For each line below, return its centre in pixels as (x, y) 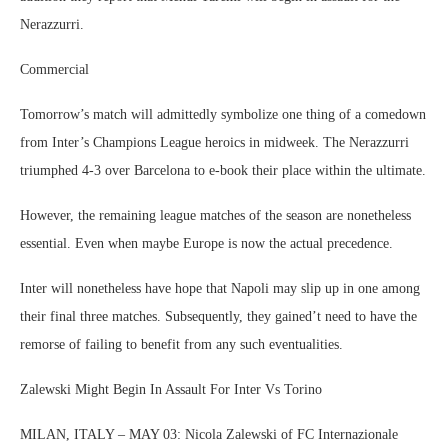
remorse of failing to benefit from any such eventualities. (181, 344)
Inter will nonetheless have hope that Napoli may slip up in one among (220, 288)
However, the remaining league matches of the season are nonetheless (215, 215)
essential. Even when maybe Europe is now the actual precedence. (206, 243)
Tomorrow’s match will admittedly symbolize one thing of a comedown (223, 114)
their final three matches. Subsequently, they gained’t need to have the (218, 316)
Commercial (54, 69)
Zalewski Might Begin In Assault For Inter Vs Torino (171, 389)
